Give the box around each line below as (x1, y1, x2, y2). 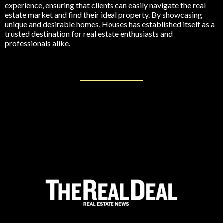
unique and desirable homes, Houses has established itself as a (5, 19, 215, 29)
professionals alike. (5, 38, 70, 48)
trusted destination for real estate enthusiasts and (5, 29, 173, 39)
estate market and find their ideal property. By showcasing (5, 10, 202, 20)
